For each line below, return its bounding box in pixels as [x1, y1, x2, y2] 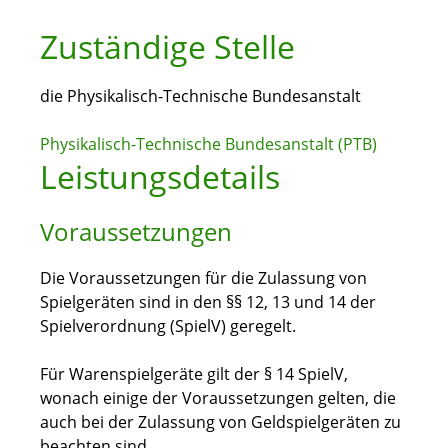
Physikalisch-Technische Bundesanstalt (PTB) [40, 133, 377, 156]
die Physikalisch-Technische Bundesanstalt [40, 85, 361, 108]
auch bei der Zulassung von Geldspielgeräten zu [40, 411, 401, 434]
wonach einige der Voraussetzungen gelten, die [40, 387, 396, 410]
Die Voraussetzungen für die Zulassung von [40, 267, 367, 290]
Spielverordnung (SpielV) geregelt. [40, 315, 296, 338]
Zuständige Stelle [40, 25, 295, 69]
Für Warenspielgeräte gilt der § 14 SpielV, [40, 363, 348, 386]
